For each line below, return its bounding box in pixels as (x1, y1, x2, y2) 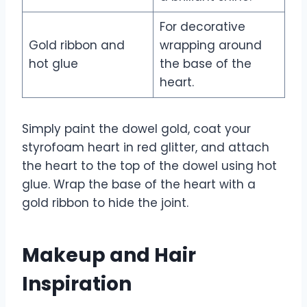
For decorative (159, 19, 245, 36)
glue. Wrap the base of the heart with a (22, 176, 256, 193)
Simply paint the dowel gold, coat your (22, 121, 251, 138)
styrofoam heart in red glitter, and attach (22, 139, 269, 156)
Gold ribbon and (28, 37, 125, 54)
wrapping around (159, 37, 262, 54)
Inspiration (22, 271, 132, 298)
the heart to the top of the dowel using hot (22, 158, 277, 175)
